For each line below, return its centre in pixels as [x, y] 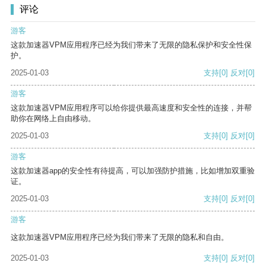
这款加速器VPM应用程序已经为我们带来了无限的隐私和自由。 [120, 237]
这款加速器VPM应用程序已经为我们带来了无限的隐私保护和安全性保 [131, 45]
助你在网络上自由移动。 [53, 119]
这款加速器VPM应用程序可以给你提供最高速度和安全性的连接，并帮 [131, 108]
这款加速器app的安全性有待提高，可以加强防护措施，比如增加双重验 [133, 171]
